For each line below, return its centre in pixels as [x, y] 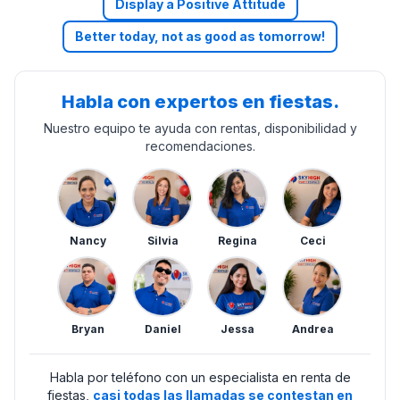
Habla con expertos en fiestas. [200, 101]
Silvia [162, 240]
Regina [237, 240]
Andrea [312, 329]
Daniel [162, 329]
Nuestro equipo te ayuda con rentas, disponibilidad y [200, 128]
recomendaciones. [200, 146]
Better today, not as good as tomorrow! [200, 36]
